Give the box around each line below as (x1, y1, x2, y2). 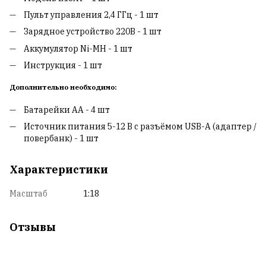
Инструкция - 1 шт (24, 60, 102, 71)
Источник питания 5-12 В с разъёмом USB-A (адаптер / (24, 121, 256, 132)
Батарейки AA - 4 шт (24, 104, 110, 115)
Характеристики (9, 163, 108, 177)
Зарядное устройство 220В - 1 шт (24, 26, 161, 37)
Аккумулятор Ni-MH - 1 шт (24, 43, 132, 54)
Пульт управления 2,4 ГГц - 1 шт (24, 9, 159, 20)
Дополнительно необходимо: (9, 83, 117, 92)
